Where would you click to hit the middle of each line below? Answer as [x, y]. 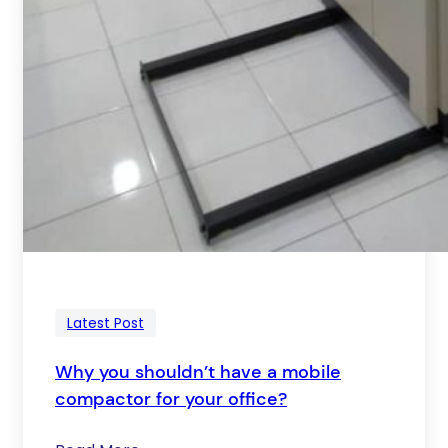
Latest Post [105, 322]
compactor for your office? [171, 398]
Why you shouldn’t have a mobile [198, 371]
